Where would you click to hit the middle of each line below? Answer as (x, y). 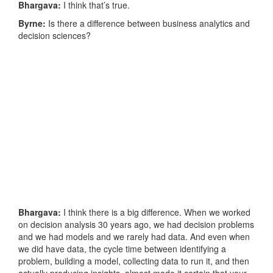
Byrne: (32, 23)
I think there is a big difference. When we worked (156, 212)
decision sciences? (55, 36)
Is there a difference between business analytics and (148, 23)
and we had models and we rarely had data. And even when (134, 237)
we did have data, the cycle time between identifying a (122, 249)
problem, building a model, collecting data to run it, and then (134, 261)
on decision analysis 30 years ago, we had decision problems (136, 225)
